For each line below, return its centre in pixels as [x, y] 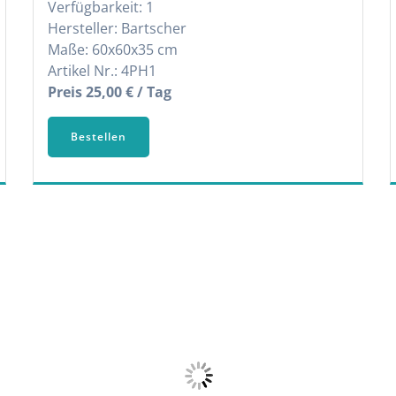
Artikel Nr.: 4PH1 [103, 71]
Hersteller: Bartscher [118, 28]
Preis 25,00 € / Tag [110, 92]
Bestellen [99, 136]
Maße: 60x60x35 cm [113, 49]
